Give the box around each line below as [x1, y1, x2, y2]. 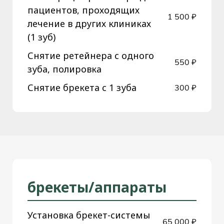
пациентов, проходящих [27, 4, 139, 16]
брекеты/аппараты [27, 177, 166, 196]
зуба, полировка [27, 63, 101, 75]
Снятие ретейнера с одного [27, 49, 154, 62]
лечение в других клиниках [27, 17, 151, 30]
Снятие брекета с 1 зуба [27, 81, 136, 94]
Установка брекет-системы [27, 208, 150, 221]
